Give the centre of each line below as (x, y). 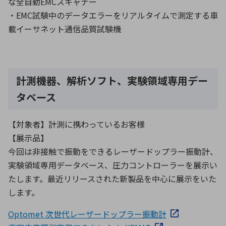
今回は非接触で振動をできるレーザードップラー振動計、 (113, 152)
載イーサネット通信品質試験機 (65, 29)
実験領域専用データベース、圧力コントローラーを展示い (113, 165)
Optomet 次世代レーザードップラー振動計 (87, 214)
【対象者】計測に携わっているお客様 (76, 124)
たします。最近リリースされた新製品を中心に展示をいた (112, 179)
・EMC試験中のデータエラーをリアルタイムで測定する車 (113, 15)
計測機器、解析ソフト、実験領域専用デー (112, 81)
